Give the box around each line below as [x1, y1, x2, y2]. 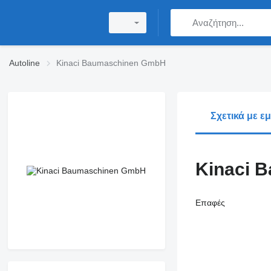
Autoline [9, 58, 40, 68]
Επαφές [195, 198, 225, 207]
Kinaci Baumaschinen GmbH [56, 58, 166, 68]
